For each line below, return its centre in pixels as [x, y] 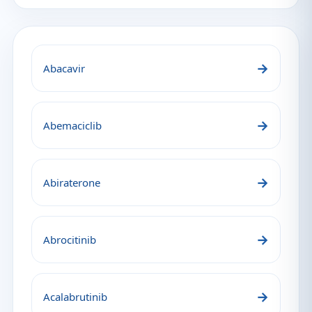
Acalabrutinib [75, 297]
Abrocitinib [70, 240]
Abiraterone [72, 182]
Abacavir [64, 68]
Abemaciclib [72, 125]
